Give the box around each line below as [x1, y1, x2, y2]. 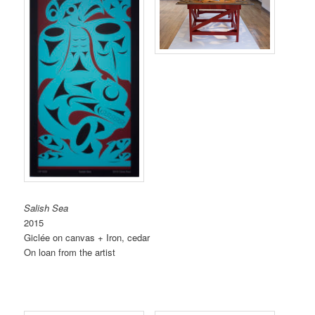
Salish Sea [24, 201, 69, 215]
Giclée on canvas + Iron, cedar [24, 231, 150, 245]
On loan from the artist [24, 245, 116, 259]
